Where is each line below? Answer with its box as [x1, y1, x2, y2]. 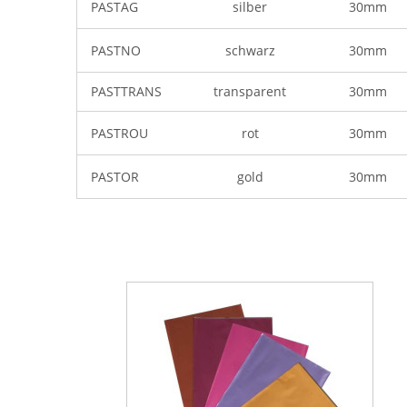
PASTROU [91, 124, 148, 143]
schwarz [224, 42, 275, 60]
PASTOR [91, 168, 139, 186]
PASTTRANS [91, 83, 162, 101]
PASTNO [91, 42, 141, 60]
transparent [213, 83, 286, 101]
